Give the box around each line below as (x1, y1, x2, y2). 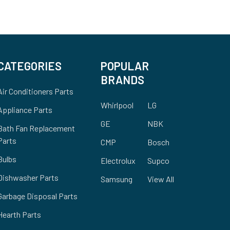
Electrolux (101, 155, 136, 165)
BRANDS (101, 72, 144, 86)
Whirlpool (101, 100, 133, 110)
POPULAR (101, 59, 149, 72)
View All (147, 174, 174, 184)
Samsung (101, 174, 132, 184)
